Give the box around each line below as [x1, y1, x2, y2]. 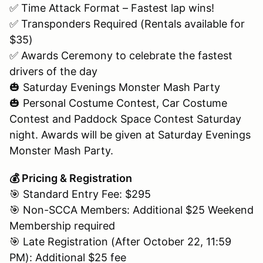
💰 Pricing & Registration [9, 171, 132, 184]
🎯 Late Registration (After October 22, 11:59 [9, 235, 231, 248]
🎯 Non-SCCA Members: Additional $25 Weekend [9, 203, 254, 216]
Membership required [9, 219, 115, 232]
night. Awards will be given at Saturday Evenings [9, 128, 251, 141]
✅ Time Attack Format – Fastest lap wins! [9, 1, 214, 14]
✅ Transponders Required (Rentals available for [9, 17, 245, 30]
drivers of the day [9, 65, 97, 77]
